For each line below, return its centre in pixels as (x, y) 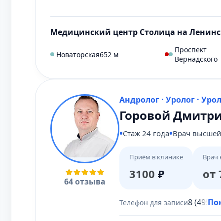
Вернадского (196, 59)
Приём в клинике (156, 157)
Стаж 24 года (146, 133)
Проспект (191, 50)
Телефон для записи (154, 202)
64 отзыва (85, 182)
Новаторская (78, 54)
